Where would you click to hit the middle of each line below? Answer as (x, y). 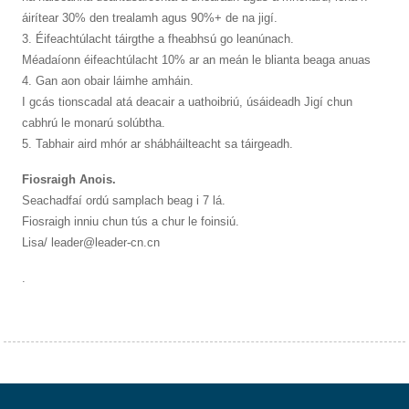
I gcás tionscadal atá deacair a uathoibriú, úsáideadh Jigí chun (188, 101)
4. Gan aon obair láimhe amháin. (108, 80)
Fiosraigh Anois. (69, 179)
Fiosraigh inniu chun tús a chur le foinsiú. (131, 221)
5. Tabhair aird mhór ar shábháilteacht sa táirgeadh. (158, 143)
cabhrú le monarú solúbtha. (94, 122)
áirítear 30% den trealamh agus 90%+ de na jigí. (150, 17)
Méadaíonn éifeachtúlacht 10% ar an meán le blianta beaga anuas (197, 59)
